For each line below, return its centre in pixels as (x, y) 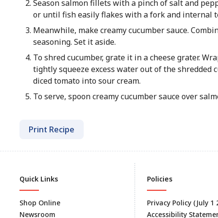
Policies (160, 179)
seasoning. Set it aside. (74, 42)
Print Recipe (52, 129)
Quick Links (39, 179)
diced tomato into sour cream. (87, 81)
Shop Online (40, 203)
